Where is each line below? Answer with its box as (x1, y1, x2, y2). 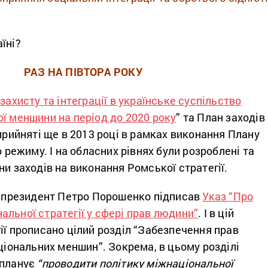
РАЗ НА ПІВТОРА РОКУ (24, 64, 142, 79)
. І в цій (198, 205, 234, 220)
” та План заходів (176, 109, 265, 124)
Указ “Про (202, 188, 254, 203)
